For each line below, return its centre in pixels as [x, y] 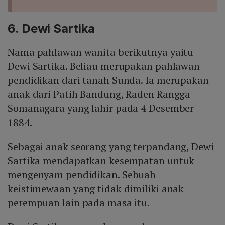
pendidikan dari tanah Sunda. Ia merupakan [108, 80]
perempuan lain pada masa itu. [79, 203]
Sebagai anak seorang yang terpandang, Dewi [111, 147]
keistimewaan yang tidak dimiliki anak [96, 189]
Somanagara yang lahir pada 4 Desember [101, 108]
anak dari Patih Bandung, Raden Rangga [99, 94]
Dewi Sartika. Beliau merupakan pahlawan [104, 66]
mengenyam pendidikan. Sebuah [82, 175]
